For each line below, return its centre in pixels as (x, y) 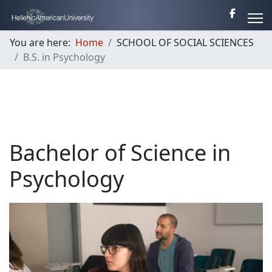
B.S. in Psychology (64, 57)
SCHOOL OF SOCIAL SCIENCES (185, 42)
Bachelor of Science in (120, 153)
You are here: (42, 42)
